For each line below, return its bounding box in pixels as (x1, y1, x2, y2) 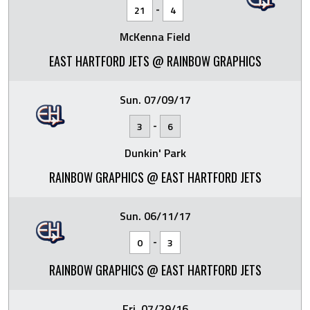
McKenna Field (120, 28, 190, 45)
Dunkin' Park (124, 144, 186, 161)
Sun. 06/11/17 (119, 207, 191, 224)
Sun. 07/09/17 (119, 91, 191, 108)
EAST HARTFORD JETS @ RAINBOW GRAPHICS (48, 51, 262, 70)
